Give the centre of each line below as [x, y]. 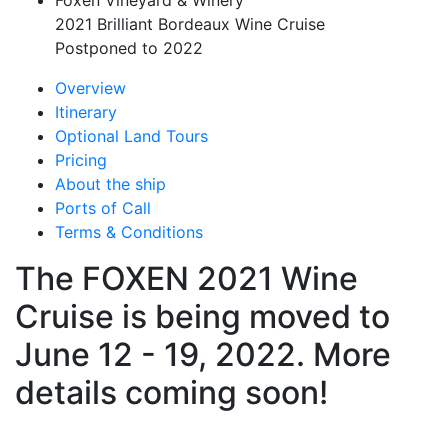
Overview [90, 88]
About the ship [110, 184]
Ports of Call [103, 208]
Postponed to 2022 [129, 48]
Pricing [81, 160]
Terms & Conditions [129, 232]
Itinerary [86, 112]
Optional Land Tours [131, 136]
